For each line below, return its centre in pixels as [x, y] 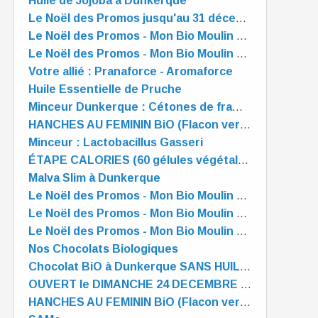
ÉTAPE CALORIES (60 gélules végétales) [243, 160]
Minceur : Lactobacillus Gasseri [116, 142]
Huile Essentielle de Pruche [105, 89]
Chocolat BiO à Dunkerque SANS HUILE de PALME [245, 267]
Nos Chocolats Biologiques [103, 249]
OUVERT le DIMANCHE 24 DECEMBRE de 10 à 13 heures [246, 284]
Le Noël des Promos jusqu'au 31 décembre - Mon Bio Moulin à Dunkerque [241, 18]
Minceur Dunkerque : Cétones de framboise [237, 107]
